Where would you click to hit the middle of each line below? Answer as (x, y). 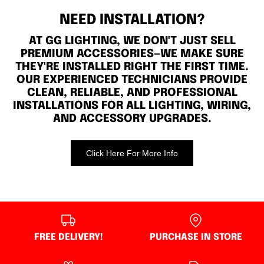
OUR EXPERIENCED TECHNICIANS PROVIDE (132, 80)
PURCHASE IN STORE (196, 237)
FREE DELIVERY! (68, 237)
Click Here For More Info (132, 153)
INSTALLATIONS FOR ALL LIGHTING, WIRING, (132, 106)
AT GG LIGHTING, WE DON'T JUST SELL (132, 41)
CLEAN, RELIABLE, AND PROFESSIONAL (132, 93)
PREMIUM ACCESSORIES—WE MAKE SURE (132, 54)
